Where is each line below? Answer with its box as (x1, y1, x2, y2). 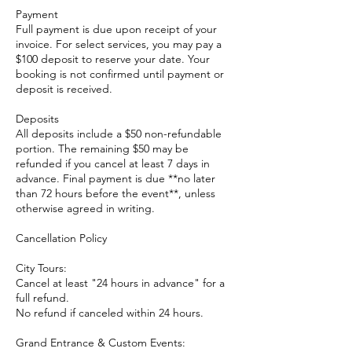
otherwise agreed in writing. (16, 201, 155, 215)
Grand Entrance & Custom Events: (16, 335, 185, 350)
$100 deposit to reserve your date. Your (16, 52, 210, 66)
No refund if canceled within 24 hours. (16, 306, 203, 320)
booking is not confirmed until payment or (16, 67, 224, 81)
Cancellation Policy (16, 231, 107, 245)
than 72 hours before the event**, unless (16, 186, 215, 200)
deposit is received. (16, 82, 112, 96)
